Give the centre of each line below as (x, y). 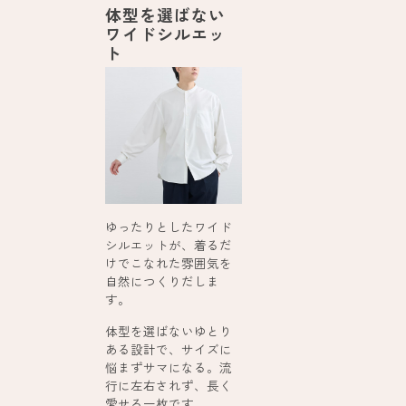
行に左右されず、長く (169, 385)
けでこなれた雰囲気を (169, 262)
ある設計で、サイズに (169, 348)
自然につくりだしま (163, 280)
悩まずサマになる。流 (169, 367)
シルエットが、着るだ (169, 244)
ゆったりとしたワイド (169, 226)
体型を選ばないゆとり (169, 330)
